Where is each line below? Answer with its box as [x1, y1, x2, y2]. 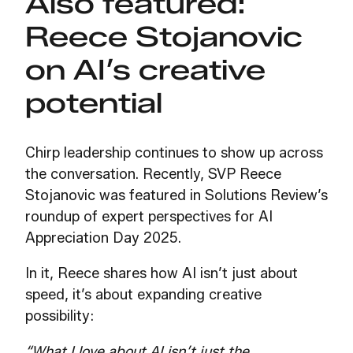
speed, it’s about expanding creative [25, 286, 262, 304]
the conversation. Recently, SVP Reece [25, 165, 281, 184]
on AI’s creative [25, 53, 266, 87]
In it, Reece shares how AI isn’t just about [25, 265, 298, 283]
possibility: [25, 307, 94, 325]
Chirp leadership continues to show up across [25, 144, 323, 162]
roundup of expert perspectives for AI [25, 208, 273, 226]
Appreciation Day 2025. [25, 229, 181, 247]
